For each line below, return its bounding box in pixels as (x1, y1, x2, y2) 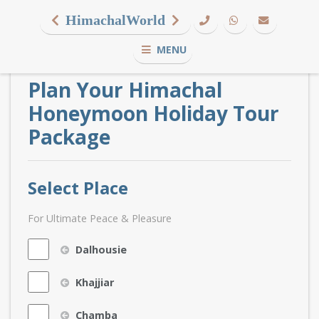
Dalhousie (73, 242, 127, 256)
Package (28, 123, 110, 150)
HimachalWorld (65, 12, 165, 28)
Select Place (28, 176, 128, 199)
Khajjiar (73, 275, 114, 289)
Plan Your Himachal (28, 76, 222, 103)
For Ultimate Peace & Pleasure (28, 211, 172, 225)
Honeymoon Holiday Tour (28, 100, 279, 127)
